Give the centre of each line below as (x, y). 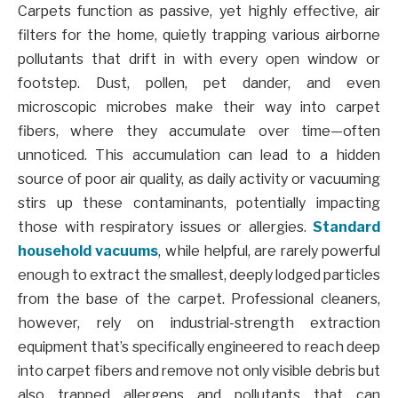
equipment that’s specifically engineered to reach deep (199, 346)
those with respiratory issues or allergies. (165, 227)
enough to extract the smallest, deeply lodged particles (199, 275)
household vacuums (88, 251)
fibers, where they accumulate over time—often (199, 131)
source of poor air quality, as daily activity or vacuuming (199, 179)
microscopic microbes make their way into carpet (199, 107)
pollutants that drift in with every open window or (199, 59)
